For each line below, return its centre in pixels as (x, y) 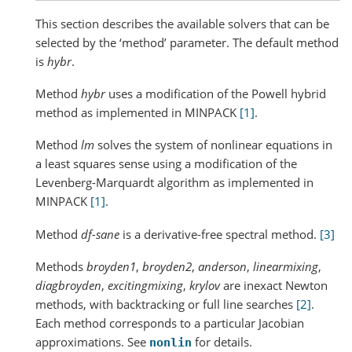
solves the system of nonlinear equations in (213, 145)
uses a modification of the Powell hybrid (216, 93)
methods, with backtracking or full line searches (166, 304)
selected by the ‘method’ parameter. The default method (187, 42)
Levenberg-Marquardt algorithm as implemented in (174, 183)
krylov (205, 285)
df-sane (100, 234)
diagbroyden (68, 285)
